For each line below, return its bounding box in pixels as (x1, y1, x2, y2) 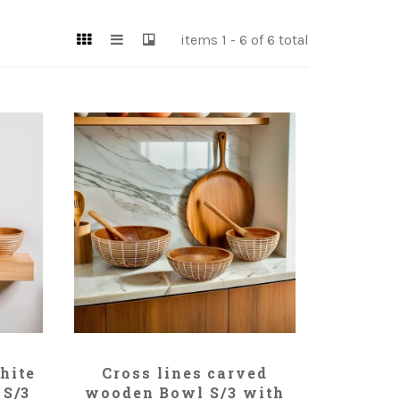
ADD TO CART (135, 353, 235, 369)
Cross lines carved (102, 363, 268, 383)
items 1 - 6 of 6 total (179, 31, 309, 49)
